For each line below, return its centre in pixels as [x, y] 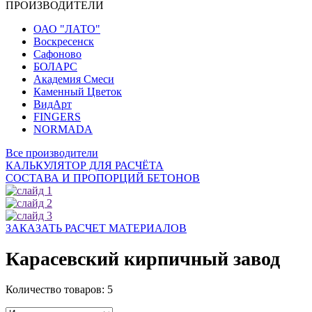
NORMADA [63, 129]
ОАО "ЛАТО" [67, 29]
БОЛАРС [55, 67]
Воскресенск [64, 41]
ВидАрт [53, 104]
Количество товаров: [55, 289]
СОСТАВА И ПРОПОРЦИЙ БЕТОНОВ [103, 178]
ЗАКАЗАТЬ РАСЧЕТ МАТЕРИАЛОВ [96, 228]
